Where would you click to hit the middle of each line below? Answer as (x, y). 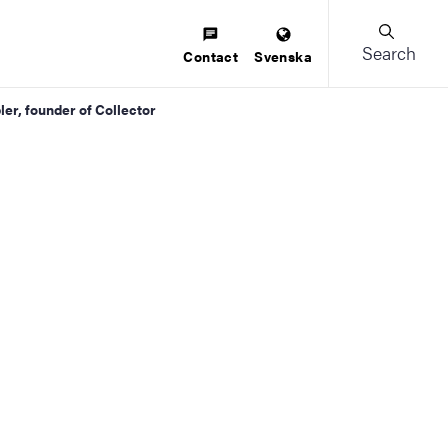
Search (388, 52)
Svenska (283, 55)
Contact (211, 55)
